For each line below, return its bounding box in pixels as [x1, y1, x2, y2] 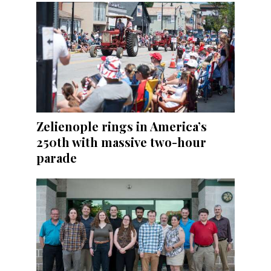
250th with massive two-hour [36, 134, 206, 151]
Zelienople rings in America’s [36, 118, 207, 135]
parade [36, 149, 77, 166]
